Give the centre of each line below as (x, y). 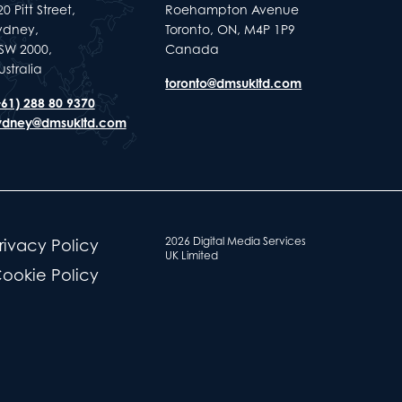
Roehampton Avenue (232, 9)
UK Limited (192, 255)
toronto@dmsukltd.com (234, 83)
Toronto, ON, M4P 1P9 (231, 29)
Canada (192, 49)
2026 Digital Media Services (236, 241)
